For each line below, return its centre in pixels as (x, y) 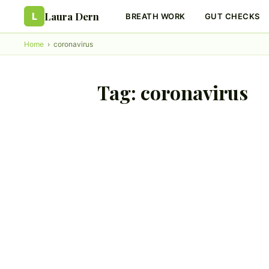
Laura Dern (72, 16)
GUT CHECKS (232, 16)
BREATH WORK (156, 16)
